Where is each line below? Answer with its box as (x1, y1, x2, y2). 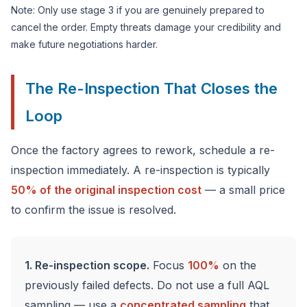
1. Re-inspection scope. (25, 258, 149, 272)
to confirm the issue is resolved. (11, 203, 176, 217)
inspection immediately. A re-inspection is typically (11, 163, 270, 177)
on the (219, 258, 256, 272)
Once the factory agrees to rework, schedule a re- (11, 143, 275, 157)
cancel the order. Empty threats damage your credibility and (11, 21, 281, 33)
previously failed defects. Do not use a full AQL (25, 278, 269, 292)
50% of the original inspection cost (11, 183, 201, 197)
